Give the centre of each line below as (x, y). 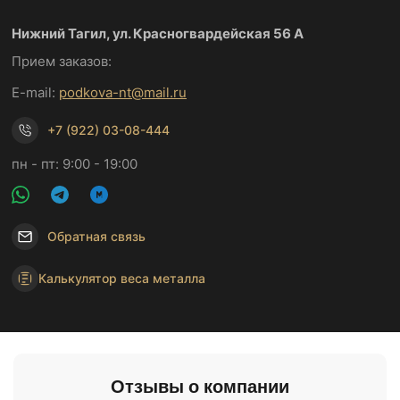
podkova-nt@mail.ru (123, 92)
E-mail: (35, 92)
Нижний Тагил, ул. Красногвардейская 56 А (158, 33)
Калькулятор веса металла (122, 278)
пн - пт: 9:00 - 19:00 (75, 163)
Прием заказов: (62, 61)
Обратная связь (96, 236)
